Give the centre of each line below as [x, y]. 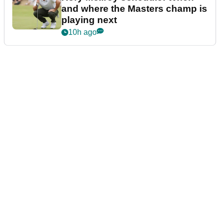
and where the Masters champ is [134, 8]
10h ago [82, 32]
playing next [89, 20]
